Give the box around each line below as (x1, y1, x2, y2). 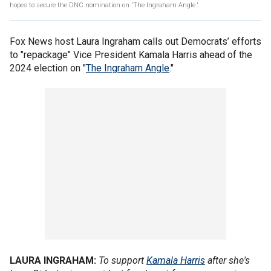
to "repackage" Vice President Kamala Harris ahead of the (10, 49, 252, 60)
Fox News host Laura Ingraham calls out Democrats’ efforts (10, 36, 261, 47)
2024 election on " (10, 62, 86, 74)
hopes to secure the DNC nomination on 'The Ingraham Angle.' (10, 1, 198, 9)
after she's (205, 255, 250, 266)
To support (99, 255, 146, 266)
